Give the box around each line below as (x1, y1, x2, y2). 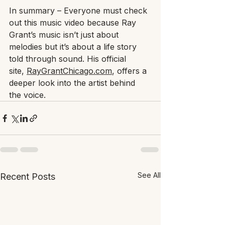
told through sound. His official (9, 54, 129, 64)
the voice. (9, 90, 46, 100)
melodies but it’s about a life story (9, 42, 139, 52)
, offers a (112, 66, 149, 76)
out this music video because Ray (9, 18, 139, 28)
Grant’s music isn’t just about (9, 30, 121, 40)
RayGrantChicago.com (27, 66, 112, 76)
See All (138, 171, 161, 180)
